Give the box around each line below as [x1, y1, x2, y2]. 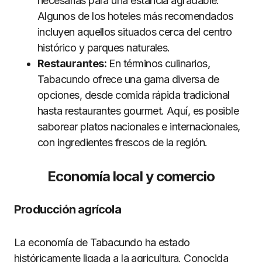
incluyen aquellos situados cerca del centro [37, 25, 232, 38]
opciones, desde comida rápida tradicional [37, 88, 230, 101]
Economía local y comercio [47, 167, 215, 185]
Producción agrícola [14, 202, 121, 216]
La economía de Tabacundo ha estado [14, 236, 190, 249]
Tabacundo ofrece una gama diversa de [37, 73, 219, 85]
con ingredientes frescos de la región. [37, 136, 208, 149]
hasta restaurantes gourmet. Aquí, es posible [37, 104, 239, 117]
